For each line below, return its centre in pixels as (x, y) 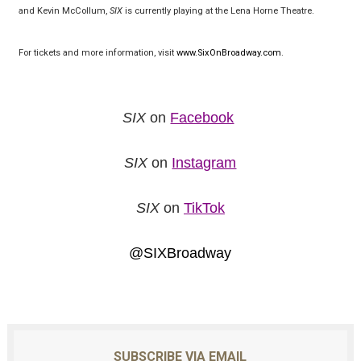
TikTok (204, 208)
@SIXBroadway (180, 253)
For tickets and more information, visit (97, 53)
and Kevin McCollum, (64, 11)
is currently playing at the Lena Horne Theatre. (218, 11)
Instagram (204, 163)
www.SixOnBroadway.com (228, 53)
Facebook (202, 118)
